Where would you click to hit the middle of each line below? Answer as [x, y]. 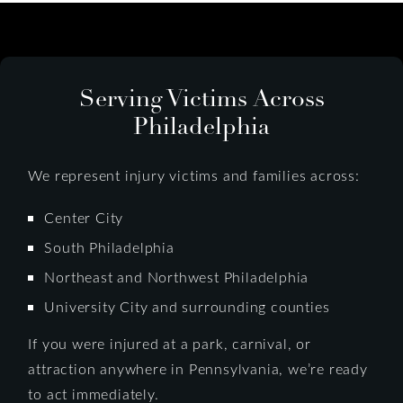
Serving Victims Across [201, 98]
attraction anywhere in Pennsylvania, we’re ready [198, 368]
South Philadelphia [109, 246]
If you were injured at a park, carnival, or [170, 343]
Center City [84, 217]
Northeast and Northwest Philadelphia [177, 276]
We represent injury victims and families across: [194, 175]
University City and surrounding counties [187, 306]
